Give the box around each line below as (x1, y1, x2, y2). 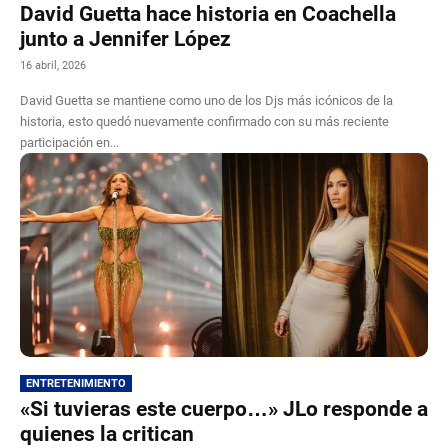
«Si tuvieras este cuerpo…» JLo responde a (20, 396, 428, 421)
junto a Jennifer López (20, 26, 231, 51)
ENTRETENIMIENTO (26, 376, 126, 390)
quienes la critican (20, 421, 194, 446)
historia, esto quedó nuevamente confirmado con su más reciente (20, 113, 389, 129)
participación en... (20, 134, 119, 150)
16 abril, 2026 (20, 58, 86, 72)
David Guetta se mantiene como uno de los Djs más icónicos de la (20, 92, 393, 108)
